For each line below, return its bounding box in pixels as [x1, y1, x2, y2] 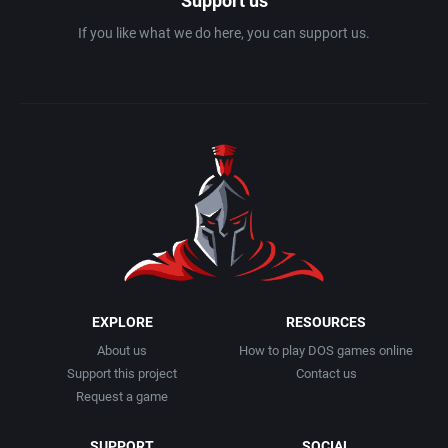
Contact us [295, 365, 357, 381]
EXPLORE [91, 313, 153, 330]
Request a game [76, 388, 168, 404]
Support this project [67, 365, 177, 381]
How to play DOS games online [239, 342, 413, 358]
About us [97, 342, 147, 358]
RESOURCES [286, 313, 366, 330]
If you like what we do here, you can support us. [78, 24, 370, 41]
